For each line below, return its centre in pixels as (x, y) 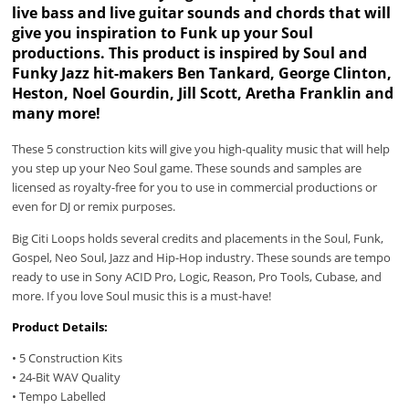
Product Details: (60, 326)
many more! (57, 113)
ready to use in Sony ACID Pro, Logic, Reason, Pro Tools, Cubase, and (197, 276)
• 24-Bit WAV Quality (67, 378)
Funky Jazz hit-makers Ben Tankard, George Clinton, (202, 73)
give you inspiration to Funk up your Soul (163, 32)
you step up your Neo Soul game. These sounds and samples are (187, 168)
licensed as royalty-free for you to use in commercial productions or (195, 188)
